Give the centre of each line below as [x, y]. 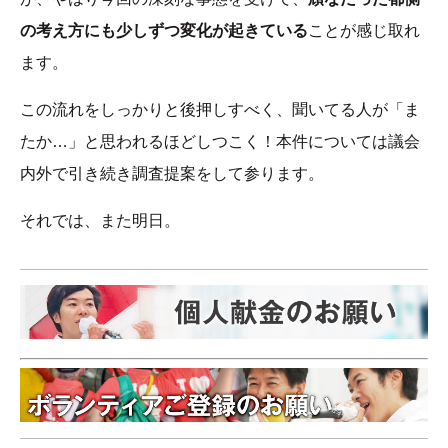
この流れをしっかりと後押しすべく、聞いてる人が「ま [220, 109]
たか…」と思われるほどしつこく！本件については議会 [220, 141]
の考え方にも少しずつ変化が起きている [164, 30]
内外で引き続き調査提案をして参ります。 [172, 173]
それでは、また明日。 [100, 220]
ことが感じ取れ [364, 30]
